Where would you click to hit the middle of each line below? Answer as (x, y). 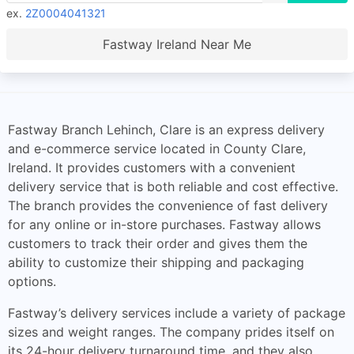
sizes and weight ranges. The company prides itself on (171, 332)
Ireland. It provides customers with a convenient (152, 168)
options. (32, 281)
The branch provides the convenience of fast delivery (168, 205)
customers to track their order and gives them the (158, 243)
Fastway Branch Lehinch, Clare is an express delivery (166, 130)
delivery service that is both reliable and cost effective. (173, 186)
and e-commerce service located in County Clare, (157, 149)
